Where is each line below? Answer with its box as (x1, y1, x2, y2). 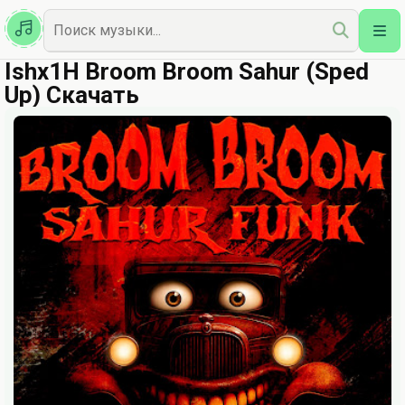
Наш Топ (18, 32, 81, 51)
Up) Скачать (5, 81, 139, 108)
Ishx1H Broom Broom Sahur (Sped (5, 58, 369, 85)
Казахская (18, 4, 87, 21)
